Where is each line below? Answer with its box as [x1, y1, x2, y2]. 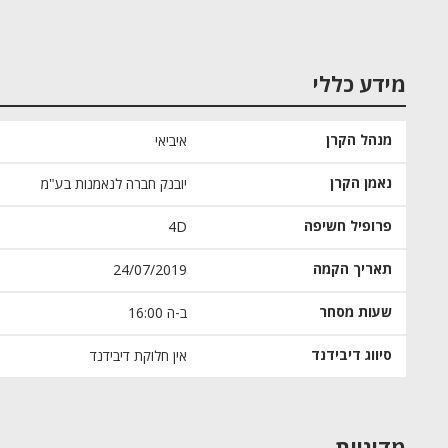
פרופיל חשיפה [304, 217, 392, 236]
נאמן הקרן [330, 174, 392, 193]
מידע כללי [313, 71, 406, 99]
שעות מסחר [319, 303, 392, 322]
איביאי [155, 132, 187, 150]
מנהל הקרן [326, 131, 392, 150]
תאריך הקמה [313, 260, 392, 279]
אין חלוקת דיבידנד [90, 347, 187, 365]
